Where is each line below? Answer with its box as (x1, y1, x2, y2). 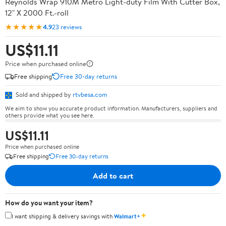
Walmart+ (114, 211, 140, 220)
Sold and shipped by (14, 90, 73, 99)
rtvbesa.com (73, 90, 107, 99)
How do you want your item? (5, 197, 93, 208)
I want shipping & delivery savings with (12, 211, 114, 220)
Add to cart (93, 169, 133, 181)
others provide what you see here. (5, 110, 94, 120)
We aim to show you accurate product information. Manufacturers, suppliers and (5, 103, 217, 112)
